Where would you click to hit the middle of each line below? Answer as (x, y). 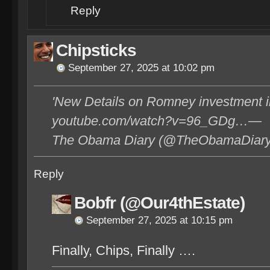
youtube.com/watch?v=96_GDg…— (157, 121)
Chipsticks (96, 50)
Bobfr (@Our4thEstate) (159, 203)
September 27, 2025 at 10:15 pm (159, 220)
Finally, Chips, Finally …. (124, 250)
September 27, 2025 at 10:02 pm (141, 68)
